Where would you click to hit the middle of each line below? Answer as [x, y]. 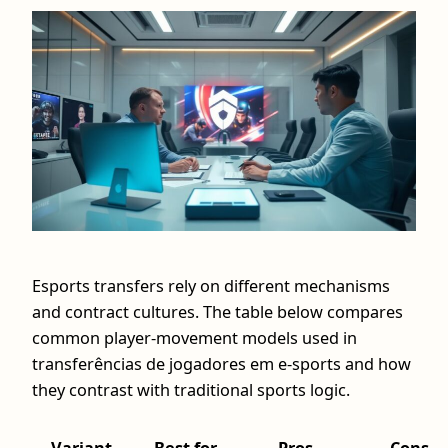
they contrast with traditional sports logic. [191, 389]
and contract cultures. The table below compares [217, 311]
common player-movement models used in [194, 337]
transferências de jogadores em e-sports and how [221, 363]
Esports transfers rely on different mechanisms [211, 285]
